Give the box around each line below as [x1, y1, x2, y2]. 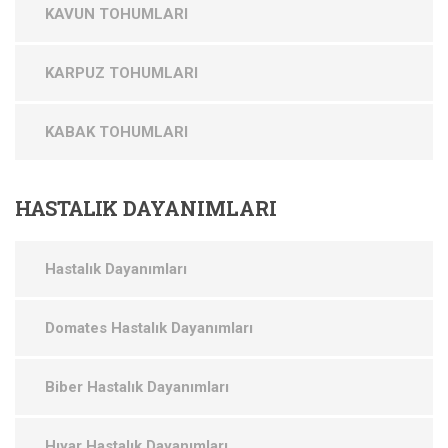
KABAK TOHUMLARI [45, 122, 188, 141]
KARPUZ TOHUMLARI [45, 63, 198, 82]
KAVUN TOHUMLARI [45, 4, 188, 23]
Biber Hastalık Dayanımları [45, 377, 229, 396]
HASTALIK [15, 194, 118, 221]
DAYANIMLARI [117, 194, 277, 221]
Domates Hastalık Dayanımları [45, 318, 253, 337]
